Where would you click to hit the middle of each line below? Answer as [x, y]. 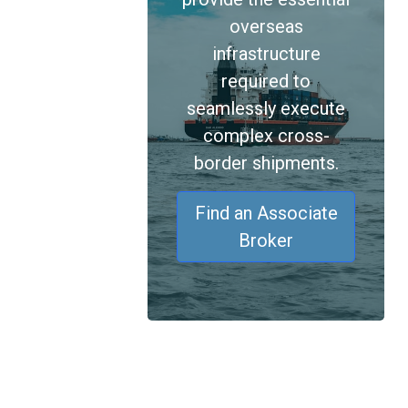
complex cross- [266, 136]
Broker [266, 240]
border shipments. [266, 163]
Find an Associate [266, 213]
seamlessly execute [266, 108]
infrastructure [266, 54]
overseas [266, 26]
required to [266, 81]
